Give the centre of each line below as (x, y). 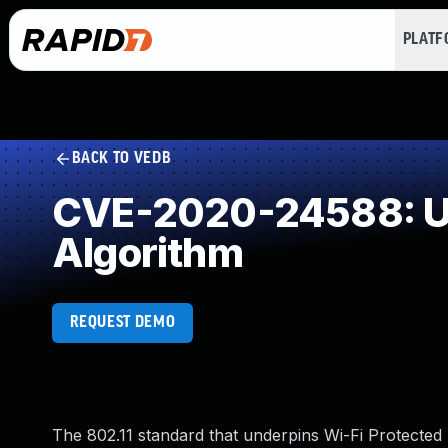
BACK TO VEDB (121, 158)
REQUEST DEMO (122, 322)
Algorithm (147, 252)
